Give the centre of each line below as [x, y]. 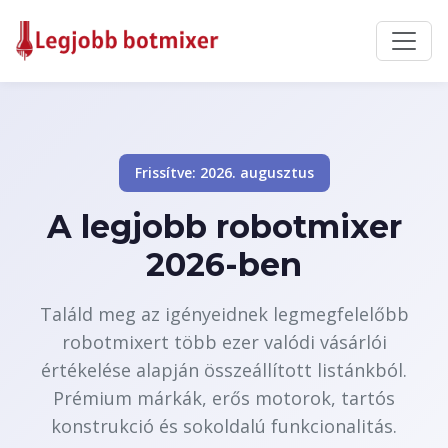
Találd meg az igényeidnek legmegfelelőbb [224, 314]
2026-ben [224, 264]
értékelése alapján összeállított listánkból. [224, 370]
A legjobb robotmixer [224, 226]
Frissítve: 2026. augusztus [224, 172]
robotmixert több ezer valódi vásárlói [224, 342]
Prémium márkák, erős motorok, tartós [224, 398]
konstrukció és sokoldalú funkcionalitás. [224, 426]
